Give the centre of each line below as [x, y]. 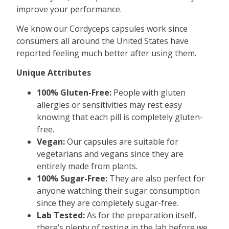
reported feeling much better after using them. [107, 53]
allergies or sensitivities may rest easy [110, 105]
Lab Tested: [61, 215]
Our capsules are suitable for [122, 141]
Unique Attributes [54, 73]
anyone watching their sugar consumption [119, 190]
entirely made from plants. [87, 166]
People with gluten [149, 92]
